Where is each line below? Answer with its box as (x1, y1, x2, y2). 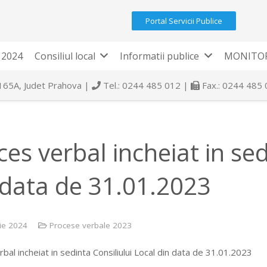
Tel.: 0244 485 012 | (101, 79, 191, 91)
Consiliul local (34, 49, 95, 63)
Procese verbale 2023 (49, 219, 132, 231)
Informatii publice (120, 49, 200, 63)
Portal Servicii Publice (145, 15, 223, 26)
